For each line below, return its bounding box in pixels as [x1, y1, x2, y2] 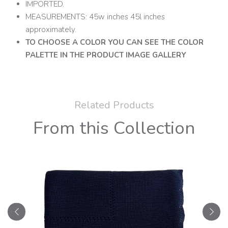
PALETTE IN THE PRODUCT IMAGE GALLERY [25, 50, 186, 61]
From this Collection [33, 116, 195, 140]
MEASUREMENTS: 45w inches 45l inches [25, 12, 165, 22]
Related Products [74, 98, 154, 112]
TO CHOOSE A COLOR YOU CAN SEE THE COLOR [25, 37, 204, 48]
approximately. [25, 24, 76, 35]
